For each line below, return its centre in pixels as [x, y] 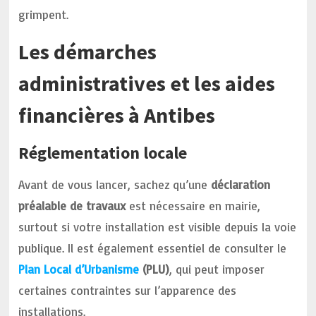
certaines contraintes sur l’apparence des [128, 290]
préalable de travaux [72, 206]
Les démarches [88, 51]
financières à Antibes [117, 115]
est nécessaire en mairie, [193, 206]
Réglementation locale [103, 153]
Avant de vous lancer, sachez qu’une [115, 184]
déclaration [241, 184]
